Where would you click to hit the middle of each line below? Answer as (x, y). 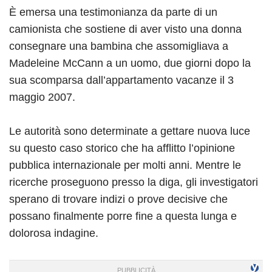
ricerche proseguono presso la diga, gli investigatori (134, 182)
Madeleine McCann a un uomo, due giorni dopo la (130, 63)
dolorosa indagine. (54, 233)
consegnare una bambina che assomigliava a (119, 46)
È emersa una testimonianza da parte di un (113, 12)
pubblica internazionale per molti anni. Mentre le (125, 165)
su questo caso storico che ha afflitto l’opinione (122, 148)
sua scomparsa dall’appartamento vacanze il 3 (121, 80)
